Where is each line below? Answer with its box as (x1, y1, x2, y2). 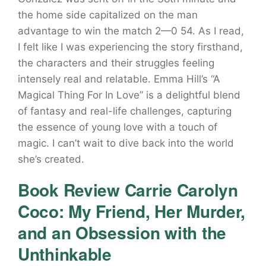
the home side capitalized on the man (18, 9, 198, 21)
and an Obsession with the (18, 220, 226, 245)
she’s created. (18, 153, 84, 165)
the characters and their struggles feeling (18, 57, 214, 69)
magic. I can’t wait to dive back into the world (18, 137, 234, 149)
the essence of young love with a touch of (18, 121, 217, 133)
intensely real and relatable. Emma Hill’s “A (18, 73, 220, 85)
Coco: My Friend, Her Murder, (18, 199, 246, 223)
